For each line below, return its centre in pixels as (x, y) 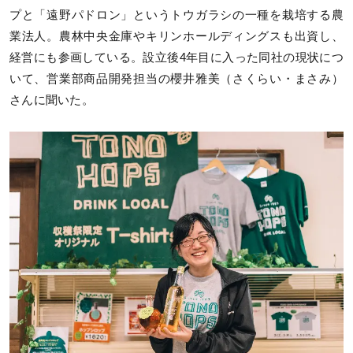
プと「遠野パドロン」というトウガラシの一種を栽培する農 (176, 15)
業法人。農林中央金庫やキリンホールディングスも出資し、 (176, 37)
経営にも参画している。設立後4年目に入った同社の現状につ (176, 58)
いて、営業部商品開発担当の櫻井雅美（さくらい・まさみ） (176, 79)
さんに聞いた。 (52, 100)
